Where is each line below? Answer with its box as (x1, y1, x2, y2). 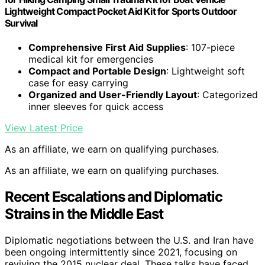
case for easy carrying (28, 77, 128, 89)
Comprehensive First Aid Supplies (28, 41, 186, 54)
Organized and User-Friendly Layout (28, 89, 197, 101)
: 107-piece (186, 41, 235, 54)
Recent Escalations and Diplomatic (5, 188, 222, 206)
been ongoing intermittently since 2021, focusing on (5, 245, 237, 258)
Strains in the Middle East (5, 205, 163, 223)
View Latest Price (5, 122, 83, 134)
